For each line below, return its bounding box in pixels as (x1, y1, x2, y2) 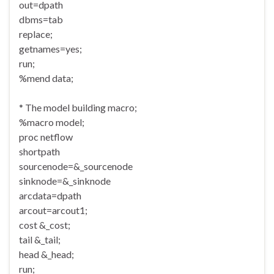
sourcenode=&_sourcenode (19, 160, 133, 172)
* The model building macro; (19, 102, 137, 114)
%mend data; (19, 72, 73, 84)
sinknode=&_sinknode (19, 175, 111, 187)
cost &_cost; (19, 219, 70, 231)
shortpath (19, 146, 60, 158)
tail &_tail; (19, 234, 61, 246)
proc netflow (19, 131, 73, 143)
